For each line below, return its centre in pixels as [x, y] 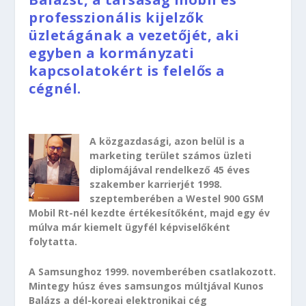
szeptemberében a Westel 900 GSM [177, 199]
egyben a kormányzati [112, 53]
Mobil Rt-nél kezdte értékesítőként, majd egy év [150, 213]
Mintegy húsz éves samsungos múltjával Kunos [147, 286]
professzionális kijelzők [116, 17]
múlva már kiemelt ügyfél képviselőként [130, 227]
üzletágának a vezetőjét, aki [134, 35]
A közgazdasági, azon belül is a [167, 141]
